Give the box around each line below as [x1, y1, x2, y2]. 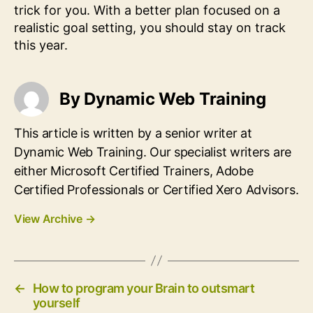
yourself [32, 295, 80, 310]
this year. [14, 37, 68, 52]
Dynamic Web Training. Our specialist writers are [14, 144, 292, 159]
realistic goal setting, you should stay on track [14, 20, 286, 35]
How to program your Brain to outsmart [32, 280, 255, 296]
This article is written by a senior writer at [14, 125, 252, 140]
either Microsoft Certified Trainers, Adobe [14, 163, 254, 178]
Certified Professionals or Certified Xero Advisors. [14, 182, 299, 197]
